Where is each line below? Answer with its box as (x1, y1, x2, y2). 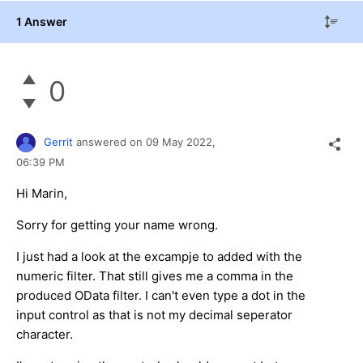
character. (16, 327, 73, 343)
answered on (76, 135, 146, 148)
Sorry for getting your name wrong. (16, 217, 218, 233)
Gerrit (44, 135, 73, 148)
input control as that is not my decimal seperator (16, 307, 293, 323)
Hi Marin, (16, 186, 67, 202)
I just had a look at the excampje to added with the (16, 249, 302, 265)
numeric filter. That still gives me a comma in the (16, 268, 293, 284)
